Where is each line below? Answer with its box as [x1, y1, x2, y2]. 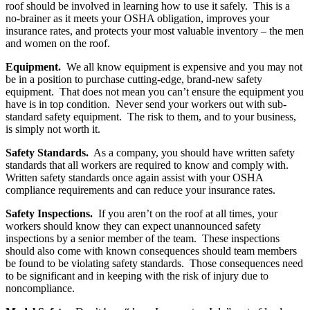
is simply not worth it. [6, 123, 100, 136]
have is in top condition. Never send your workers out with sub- [6, 98, 286, 111]
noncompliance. [6, 282, 75, 295]
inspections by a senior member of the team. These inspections [6, 232, 280, 245]
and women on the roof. [6, 37, 110, 50]
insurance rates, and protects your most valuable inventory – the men [6, 25, 304, 37]
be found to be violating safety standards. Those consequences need [6, 257, 303, 270]
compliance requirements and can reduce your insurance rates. [6, 184, 275, 197]
